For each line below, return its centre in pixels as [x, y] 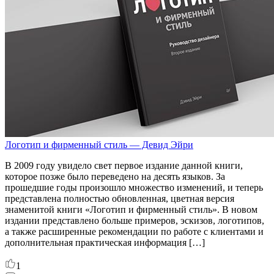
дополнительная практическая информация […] [105, 242]
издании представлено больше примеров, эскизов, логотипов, [135, 220]
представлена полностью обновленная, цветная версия [120, 198]
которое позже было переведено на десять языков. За [115, 176]
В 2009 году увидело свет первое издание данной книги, [124, 165]
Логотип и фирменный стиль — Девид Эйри [99, 144]
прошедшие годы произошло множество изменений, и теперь [134, 187]
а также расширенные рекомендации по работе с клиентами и [134, 231]
